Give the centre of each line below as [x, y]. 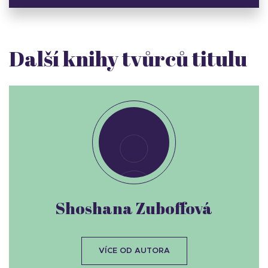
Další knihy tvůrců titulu [128, 59]
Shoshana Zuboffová [134, 208]
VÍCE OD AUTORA [134, 251]
